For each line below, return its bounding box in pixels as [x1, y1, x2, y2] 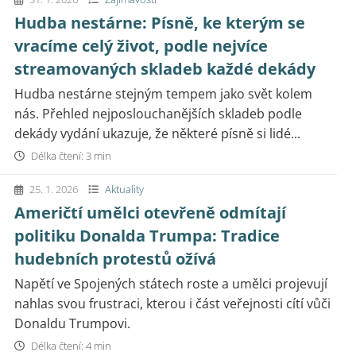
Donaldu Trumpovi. [14, 315, 130, 332]
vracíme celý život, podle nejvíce [14, 35, 268, 56]
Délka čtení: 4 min [29, 339, 111, 353]
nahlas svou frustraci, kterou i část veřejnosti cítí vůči [14, 295, 331, 312]
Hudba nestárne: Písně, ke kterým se [14, 12, 305, 33]
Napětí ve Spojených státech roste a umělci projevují [14, 275, 327, 292]
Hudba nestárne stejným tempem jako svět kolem [14, 85, 312, 103]
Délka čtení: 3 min [29, 149, 111, 163]
